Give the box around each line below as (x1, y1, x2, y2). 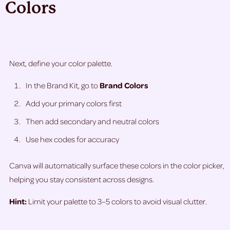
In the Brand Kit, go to (26, 80, 100, 91)
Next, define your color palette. (9, 58, 112, 69)
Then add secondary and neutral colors (26, 116, 159, 127)
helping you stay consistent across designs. (9, 174, 154, 185)
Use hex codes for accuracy (26, 134, 119, 145)
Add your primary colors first (26, 98, 122, 109)
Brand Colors (100, 80, 148, 91)
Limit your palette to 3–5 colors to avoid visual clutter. (28, 196, 207, 207)
